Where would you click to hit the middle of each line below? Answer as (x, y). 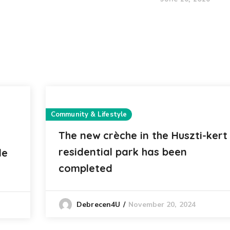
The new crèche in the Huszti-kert (143, 135)
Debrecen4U (99, 205)
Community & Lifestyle (89, 114)
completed (85, 168)
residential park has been (123, 152)
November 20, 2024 (162, 205)
